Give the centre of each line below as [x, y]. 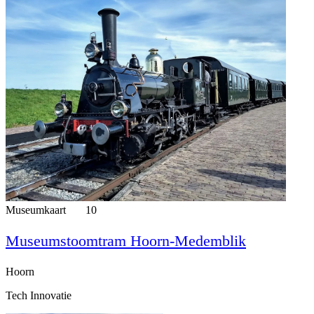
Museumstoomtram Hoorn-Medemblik [126, 240]
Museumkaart [37, 210]
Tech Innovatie [39, 295]
